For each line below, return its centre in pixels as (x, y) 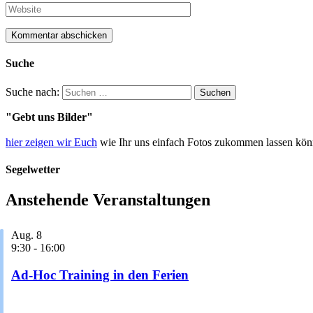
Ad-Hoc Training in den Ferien (100, 275)
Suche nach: (32, 92)
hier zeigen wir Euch (51, 142)
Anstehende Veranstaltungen (108, 200)
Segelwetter (33, 169)
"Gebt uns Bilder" (49, 117)
